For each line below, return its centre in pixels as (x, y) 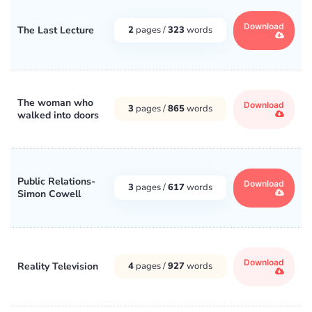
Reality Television (58, 266)
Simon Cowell (49, 194)
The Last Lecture (56, 30)
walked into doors (58, 115)
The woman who (55, 102)
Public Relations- (56, 181)
